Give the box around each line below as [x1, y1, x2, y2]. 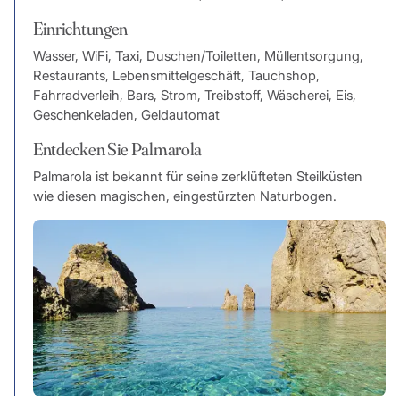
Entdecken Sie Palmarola [32, 137, 203, 161]
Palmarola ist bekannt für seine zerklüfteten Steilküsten [32, 168, 362, 186]
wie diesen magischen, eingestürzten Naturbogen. [32, 187, 337, 205]
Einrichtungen [32, 17, 129, 40]
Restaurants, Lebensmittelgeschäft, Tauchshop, [32, 67, 320, 85]
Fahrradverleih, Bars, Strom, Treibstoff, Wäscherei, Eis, [32, 87, 356, 104]
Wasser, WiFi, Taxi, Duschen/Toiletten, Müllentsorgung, [32, 47, 363, 65]
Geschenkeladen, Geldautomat [32, 106, 220, 124]
